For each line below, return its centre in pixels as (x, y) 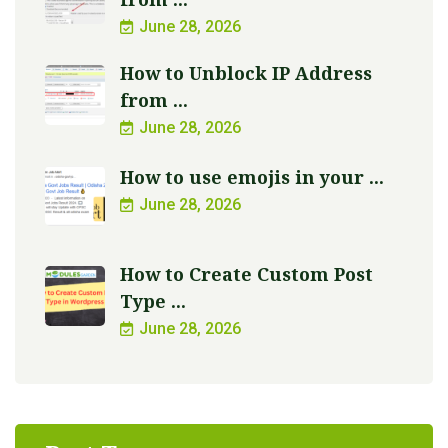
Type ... (153, 300)
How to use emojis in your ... (252, 176)
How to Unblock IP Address (246, 72)
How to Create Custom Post (246, 273)
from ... (154, 99)
